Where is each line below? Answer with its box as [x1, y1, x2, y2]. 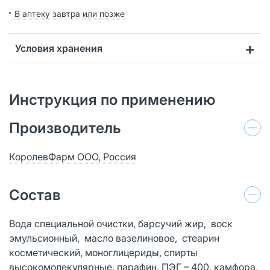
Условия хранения [15, 42, 102, 54]
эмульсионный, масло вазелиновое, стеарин [9, 231, 219, 244]
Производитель [9, 119, 121, 137]
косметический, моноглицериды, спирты [9, 246, 198, 259]
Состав [9, 186, 61, 204]
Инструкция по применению [9, 90, 215, 108]
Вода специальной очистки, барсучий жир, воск [9, 217, 233, 230]
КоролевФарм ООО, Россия [9, 150, 136, 163]
